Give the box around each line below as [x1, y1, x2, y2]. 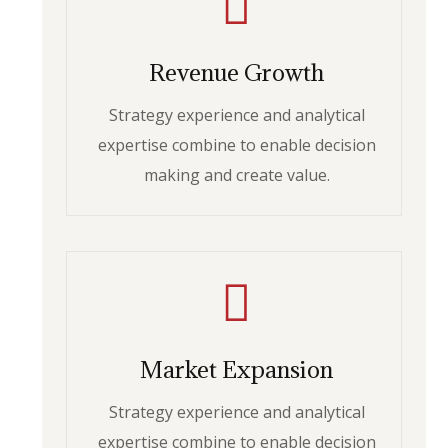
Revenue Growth [149, 57, 324, 87]
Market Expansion [140, 354, 333, 384]
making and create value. [143, 164, 330, 186]
